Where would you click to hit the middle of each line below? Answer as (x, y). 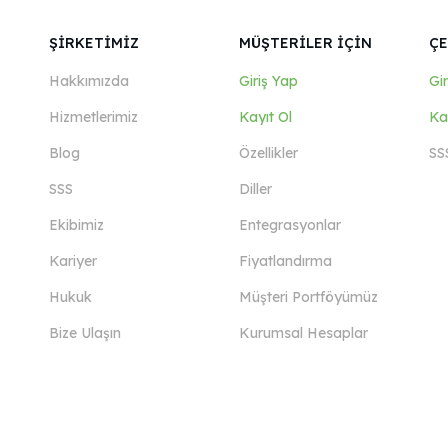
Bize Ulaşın (84, 333)
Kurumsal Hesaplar (303, 333)
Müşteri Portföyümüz (308, 297)
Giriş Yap (268, 81)
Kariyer (72, 261)
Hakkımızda (88, 81)
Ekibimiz (76, 225)
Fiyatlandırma (285, 261)
